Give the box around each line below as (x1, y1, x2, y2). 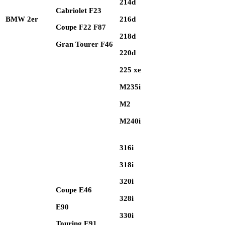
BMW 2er (6, 15, 38, 23)
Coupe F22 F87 (56, 23, 106, 32)
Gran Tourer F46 (56, 40, 113, 49)
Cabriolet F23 (56, 6, 101, 15)
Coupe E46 (56, 185, 92, 194)
